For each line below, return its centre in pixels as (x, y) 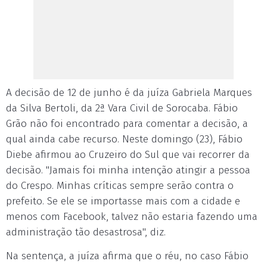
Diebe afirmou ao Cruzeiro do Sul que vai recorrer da (128, 154)
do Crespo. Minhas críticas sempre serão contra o (120, 185)
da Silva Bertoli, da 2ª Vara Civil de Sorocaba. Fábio (122, 108)
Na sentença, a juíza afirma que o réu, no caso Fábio (127, 256)
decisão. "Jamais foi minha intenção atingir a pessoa (128, 170)
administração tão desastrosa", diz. (86, 232)
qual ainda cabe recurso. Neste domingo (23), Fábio (124, 139)
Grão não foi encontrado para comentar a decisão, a (127, 123)
